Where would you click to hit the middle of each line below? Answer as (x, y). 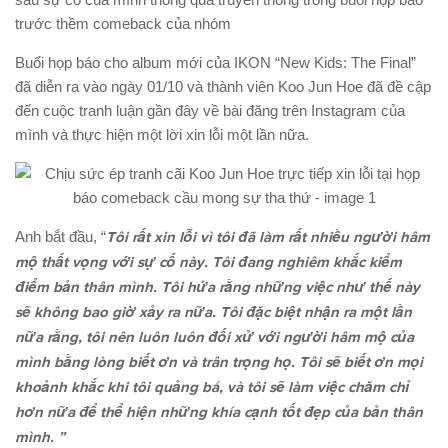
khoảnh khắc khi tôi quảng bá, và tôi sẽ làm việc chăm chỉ (212, 388)
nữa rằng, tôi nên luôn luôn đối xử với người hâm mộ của (214, 338)
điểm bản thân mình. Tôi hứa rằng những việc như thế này (217, 288)
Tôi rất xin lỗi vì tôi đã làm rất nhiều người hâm (268, 238)
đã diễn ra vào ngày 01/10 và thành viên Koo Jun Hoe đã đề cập (223, 87)
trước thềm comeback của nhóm (123, 24)
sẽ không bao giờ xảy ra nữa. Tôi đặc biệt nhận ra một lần (213, 313)
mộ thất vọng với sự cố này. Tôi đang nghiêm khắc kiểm (208, 263)
